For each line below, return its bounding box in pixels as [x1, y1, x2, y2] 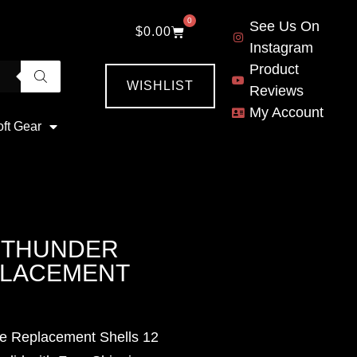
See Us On [249, 18, 320, 34]
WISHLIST [127, 79, 194, 92]
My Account [249, 104, 324, 120]
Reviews [249, 83, 304, 99]
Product [249, 61, 299, 77]
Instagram [249, 40, 313, 56]
